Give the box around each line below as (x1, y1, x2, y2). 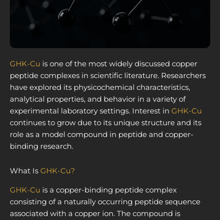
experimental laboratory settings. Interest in (10, 106, 171, 115)
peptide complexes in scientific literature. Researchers (10, 70, 206, 80)
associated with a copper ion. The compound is (10, 208, 180, 218)
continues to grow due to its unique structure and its (10, 117, 201, 127)
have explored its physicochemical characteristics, (10, 82, 190, 92)
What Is (10, 166, 40, 176)
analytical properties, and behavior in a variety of (10, 94, 186, 104)
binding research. (10, 141, 73, 151)
